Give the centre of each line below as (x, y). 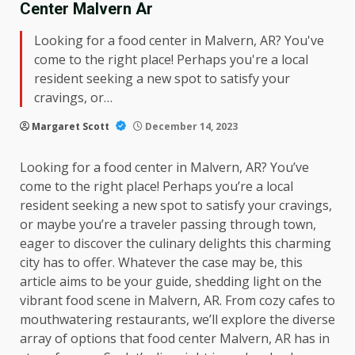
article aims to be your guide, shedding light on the (171, 281)
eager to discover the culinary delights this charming (176, 243)
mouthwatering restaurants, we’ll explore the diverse (177, 319)
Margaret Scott (72, 126)
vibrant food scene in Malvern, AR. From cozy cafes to (177, 300)
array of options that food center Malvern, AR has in (175, 338)
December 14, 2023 (190, 126)
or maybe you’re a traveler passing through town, (168, 224)
